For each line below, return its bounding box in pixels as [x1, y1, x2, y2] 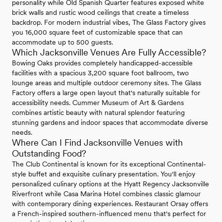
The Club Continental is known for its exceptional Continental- [12, 160, 206, 168]
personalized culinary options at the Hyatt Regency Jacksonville [12, 180, 209, 188]
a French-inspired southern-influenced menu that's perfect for [12, 210, 206, 218]
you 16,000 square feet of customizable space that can [12, 28, 183, 37]
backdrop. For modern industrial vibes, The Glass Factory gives [12, 18, 206, 27]
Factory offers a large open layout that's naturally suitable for [12, 89, 200, 97]
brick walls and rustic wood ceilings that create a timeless [12, 8, 189, 17]
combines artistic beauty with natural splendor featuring [12, 109, 185, 117]
